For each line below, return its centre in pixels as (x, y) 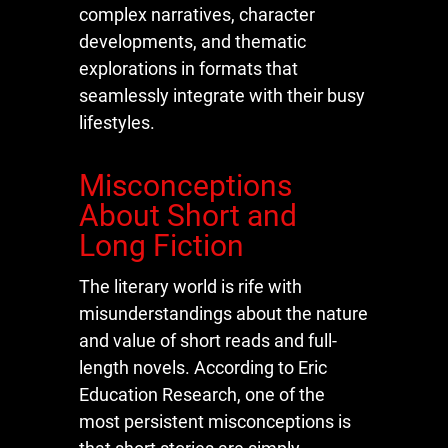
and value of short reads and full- (208, 340)
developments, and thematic (192, 41)
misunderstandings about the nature (223, 313)
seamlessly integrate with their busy (222, 95)
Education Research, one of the (202, 394)
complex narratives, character (197, 14)
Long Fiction (161, 245)
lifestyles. (117, 122)
